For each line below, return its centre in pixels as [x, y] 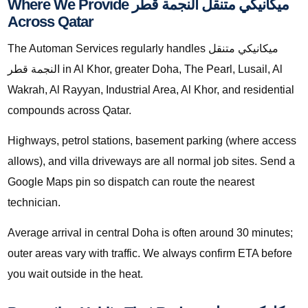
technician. [34, 203]
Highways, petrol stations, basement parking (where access [152, 141]
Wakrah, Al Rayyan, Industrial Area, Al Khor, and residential [151, 90]
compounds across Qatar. [69, 111]
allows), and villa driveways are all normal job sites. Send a [151, 162]
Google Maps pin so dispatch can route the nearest [131, 182]
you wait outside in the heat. [75, 274]
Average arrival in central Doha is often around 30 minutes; [150, 233]
